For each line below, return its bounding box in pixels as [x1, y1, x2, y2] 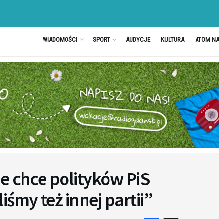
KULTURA [160, 36, 184, 43]
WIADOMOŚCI [42, 36, 77, 43]
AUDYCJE [125, 36, 150, 43]
